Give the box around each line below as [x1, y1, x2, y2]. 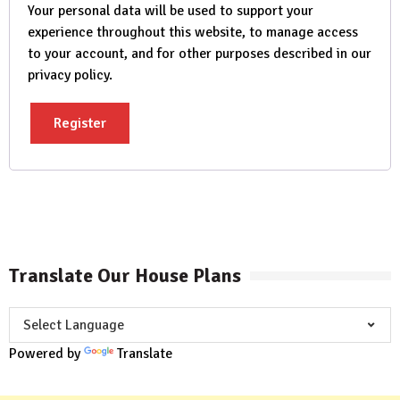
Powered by [9, 345, 84, 363]
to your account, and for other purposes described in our [28, 45, 371, 63]
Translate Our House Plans [9, 263, 241, 288]
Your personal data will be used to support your [28, 2, 313, 21]
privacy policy [28, 66, 109, 85]
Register [54, 114, 106, 133]
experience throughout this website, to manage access [28, 23, 358, 42]
